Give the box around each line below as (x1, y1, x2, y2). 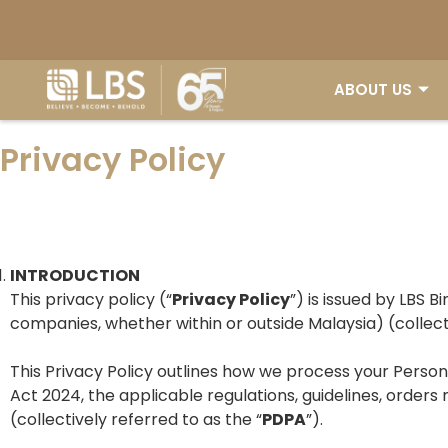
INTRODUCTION (10, 264, 140, 287)
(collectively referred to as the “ (10, 408, 262, 431)
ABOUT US (334, 79, 412, 100)
